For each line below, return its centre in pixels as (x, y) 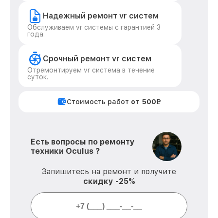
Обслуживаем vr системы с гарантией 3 (94, 27)
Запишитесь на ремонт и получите (109, 172)
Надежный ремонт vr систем (101, 16)
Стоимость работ (99, 102)
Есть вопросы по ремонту (83, 142)
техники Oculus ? (65, 151)
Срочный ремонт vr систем (97, 59)
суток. (38, 77)
